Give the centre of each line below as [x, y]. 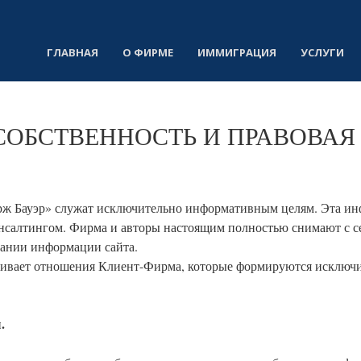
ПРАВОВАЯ [291, 135]
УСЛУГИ [322, 52]
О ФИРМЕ [147, 52]
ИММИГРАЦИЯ [237, 52]
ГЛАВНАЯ [72, 52]
